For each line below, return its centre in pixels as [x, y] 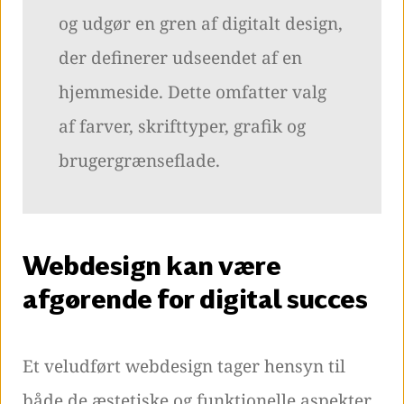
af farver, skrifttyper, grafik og [182, 127]
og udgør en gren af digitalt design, [201, 24]
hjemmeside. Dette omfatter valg [193, 92]
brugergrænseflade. [139, 161]
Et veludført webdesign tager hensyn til [184, 367]
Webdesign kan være [151, 265]
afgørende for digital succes [195, 298]
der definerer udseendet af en [180, 58]
